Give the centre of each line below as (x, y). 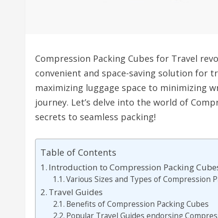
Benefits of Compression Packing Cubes (137, 204)
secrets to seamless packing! (95, 117)
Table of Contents (78, 153)
